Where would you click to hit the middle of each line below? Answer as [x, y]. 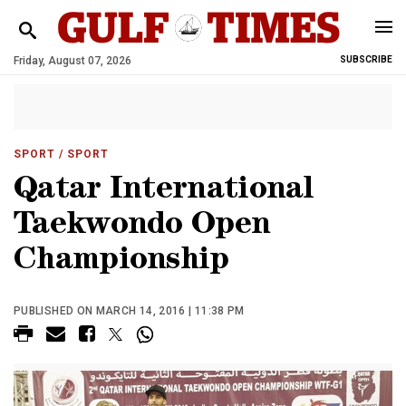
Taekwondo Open [142, 227]
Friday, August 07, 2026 [72, 61]
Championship [121, 262]
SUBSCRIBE [366, 59]
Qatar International [164, 192]
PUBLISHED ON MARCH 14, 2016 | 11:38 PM [129, 311]
